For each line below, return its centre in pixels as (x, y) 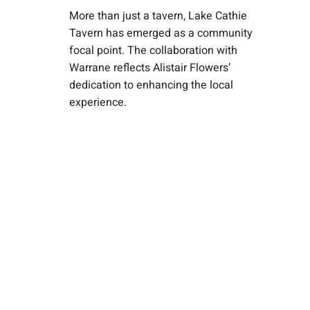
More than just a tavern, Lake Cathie (158, 16)
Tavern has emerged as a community (161, 33)
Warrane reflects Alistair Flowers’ (150, 67)
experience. (98, 102)
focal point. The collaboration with (153, 50)
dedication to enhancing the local (151, 85)
